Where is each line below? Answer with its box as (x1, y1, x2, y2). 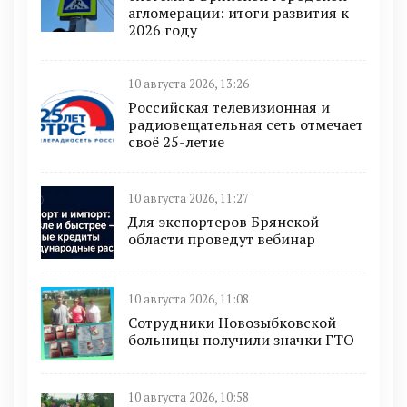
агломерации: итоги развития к (128, 2, 349, 23)
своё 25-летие (128, 131, 224, 152)
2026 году (128, 19, 197, 40)
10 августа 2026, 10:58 (128, 389, 249, 405)
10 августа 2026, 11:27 (128, 191, 249, 207)
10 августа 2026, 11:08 (128, 292, 249, 308)
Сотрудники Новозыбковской (128, 313, 336, 333)
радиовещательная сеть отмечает (128, 114, 363, 134)
